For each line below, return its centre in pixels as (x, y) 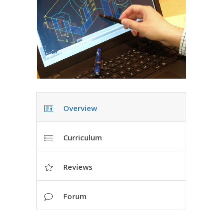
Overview (80, 108)
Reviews (78, 167)
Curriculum (83, 137)
